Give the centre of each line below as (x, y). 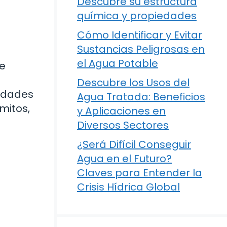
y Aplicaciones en (121, 111)
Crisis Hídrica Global (128, 187)
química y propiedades (137, 16)
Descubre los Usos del (133, 83)
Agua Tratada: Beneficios (141, 97)
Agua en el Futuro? (124, 159)
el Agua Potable (118, 63)
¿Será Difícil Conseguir (134, 144)
